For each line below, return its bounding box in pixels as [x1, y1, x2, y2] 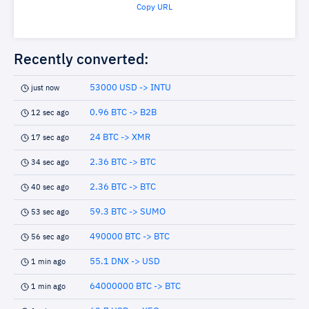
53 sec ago [31, 208, 69, 217]
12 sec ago [31, 109, 69, 117]
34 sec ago [31, 159, 69, 167]
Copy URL [137, 3, 172, 12]
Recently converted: [14, 53, 149, 68]
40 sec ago [31, 183, 69, 192]
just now [31, 84, 59, 92]
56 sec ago [31, 233, 69, 241]
